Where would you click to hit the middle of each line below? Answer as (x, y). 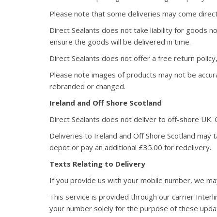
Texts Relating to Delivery (97, 164)
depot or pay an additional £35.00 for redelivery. (130, 147)
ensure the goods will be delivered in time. (120, 42)
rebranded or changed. (87, 86)
